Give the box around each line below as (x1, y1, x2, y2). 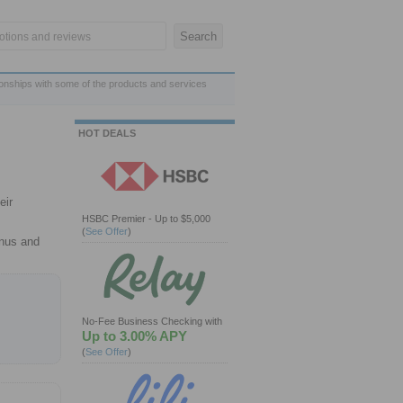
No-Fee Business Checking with (82, 316, 222, 327)
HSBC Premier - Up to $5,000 (82, 213, 210, 224)
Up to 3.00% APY (82, 328, 187, 344)
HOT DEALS (78, 128, 136, 139)
